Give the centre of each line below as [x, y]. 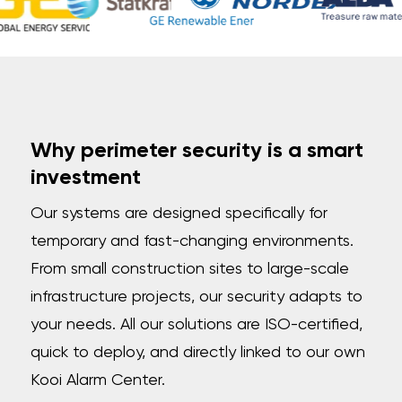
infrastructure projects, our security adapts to [197, 297]
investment [86, 178]
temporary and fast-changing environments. [192, 241]
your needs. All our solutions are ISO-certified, [197, 325]
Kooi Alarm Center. [98, 380]
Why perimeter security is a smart [197, 151]
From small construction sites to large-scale [190, 269]
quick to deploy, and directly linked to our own [198, 353]
